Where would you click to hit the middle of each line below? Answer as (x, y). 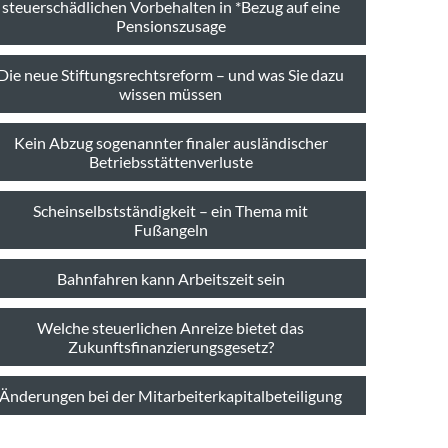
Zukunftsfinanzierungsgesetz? (170, 346)
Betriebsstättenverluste (170, 161)
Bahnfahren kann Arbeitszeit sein (170, 278)
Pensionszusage (170, 25)
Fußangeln (170, 229)
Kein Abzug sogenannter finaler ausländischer (170, 142)
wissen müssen (171, 93)
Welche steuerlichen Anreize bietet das (171, 327)
